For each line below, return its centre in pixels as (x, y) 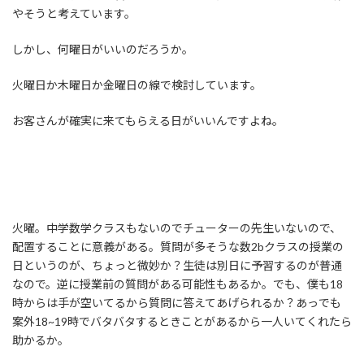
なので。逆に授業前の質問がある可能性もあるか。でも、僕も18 (178, 284)
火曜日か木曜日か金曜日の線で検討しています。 (137, 85)
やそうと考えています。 (74, 14)
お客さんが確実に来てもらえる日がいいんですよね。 (148, 121)
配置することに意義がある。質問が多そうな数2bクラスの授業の (178, 247)
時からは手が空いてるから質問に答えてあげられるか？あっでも (177, 303)
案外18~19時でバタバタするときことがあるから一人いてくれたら (182, 322)
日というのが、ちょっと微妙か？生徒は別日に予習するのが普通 (177, 266)
